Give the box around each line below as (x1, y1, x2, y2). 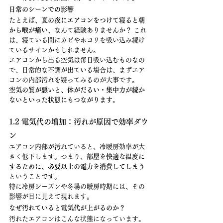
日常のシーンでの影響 (9, 6, 74, 12)
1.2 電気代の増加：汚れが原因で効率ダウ (9, 118, 148, 125)
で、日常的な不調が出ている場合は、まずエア (9, 67, 145, 73)
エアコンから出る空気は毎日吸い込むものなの (9, 57, 145, 63)
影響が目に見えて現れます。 (9, 193, 93, 200)
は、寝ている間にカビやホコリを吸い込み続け (9, 37, 145, 43)
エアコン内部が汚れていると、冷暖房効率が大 (9, 143, 145, 150)
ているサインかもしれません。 (9, 47, 100, 53)
